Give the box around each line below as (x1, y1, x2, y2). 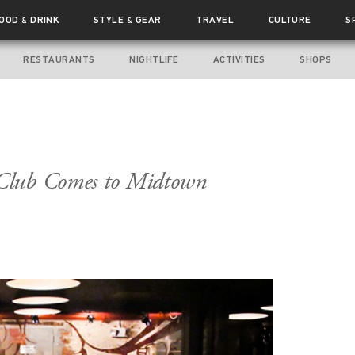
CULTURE (268, 14, 311, 25)
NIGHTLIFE (129, 54, 179, 65)
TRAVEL (196, 14, 235, 25)
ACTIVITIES (212, 54, 265, 65)
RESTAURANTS (23, 54, 95, 65)
